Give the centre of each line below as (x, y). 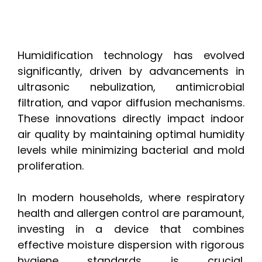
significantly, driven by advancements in (131, 71)
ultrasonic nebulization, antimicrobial (131, 87)
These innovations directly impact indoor (131, 119)
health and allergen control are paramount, (131, 213)
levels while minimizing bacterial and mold (131, 150)
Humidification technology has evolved (131, 56)
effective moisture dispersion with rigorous (131, 245)
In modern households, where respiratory (131, 198)
